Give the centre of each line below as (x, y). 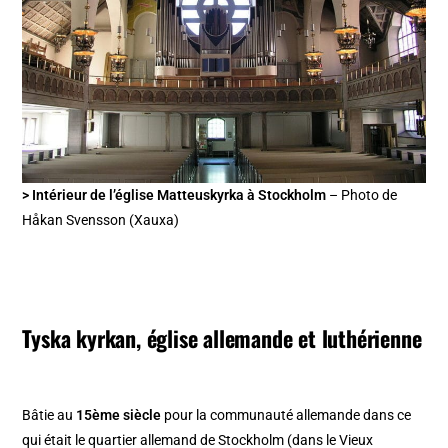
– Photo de (362, 195)
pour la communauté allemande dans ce (286, 415)
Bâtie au (49, 415)
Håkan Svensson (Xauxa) (101, 220)
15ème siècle (119, 415)
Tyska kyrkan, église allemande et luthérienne (222, 338)
